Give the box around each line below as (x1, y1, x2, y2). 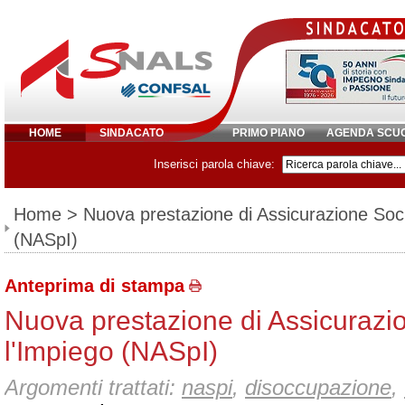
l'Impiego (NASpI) (5, 335, 218, 366)
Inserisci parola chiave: (153, 157, 275, 171)
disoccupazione (245, 375, 391, 400)
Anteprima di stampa (5, 275, 184, 296)
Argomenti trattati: (5, 375, 182, 400)
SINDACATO (99, 127, 164, 139)
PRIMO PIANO (232, 127, 305, 139)
